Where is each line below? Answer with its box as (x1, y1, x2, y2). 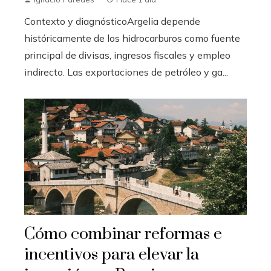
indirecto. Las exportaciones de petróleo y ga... (24, 66, 228, 79)
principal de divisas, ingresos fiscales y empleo (24, 49, 230, 62)
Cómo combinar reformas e (24, 224, 222, 245)
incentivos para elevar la (24, 244, 199, 266)
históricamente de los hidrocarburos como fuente (24, 32, 240, 45)
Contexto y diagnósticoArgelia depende (24, 15, 200, 28)
